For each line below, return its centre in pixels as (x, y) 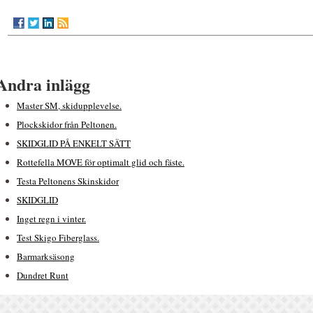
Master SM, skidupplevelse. (69, 105)
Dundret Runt (43, 275)
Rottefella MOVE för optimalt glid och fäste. (101, 162)
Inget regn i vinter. (51, 219)
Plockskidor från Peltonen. (67, 124)
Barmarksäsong (46, 256)
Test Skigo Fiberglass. (58, 238)
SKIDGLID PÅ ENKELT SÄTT (74, 143)
